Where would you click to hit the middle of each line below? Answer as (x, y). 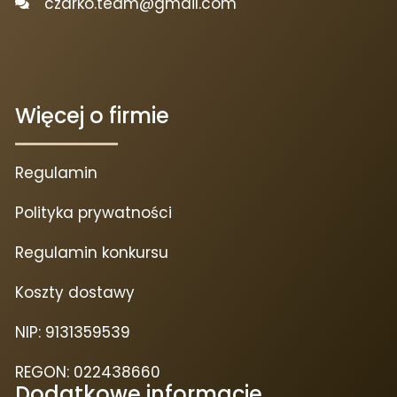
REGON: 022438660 (88, 372)
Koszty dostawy (75, 292)
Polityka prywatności (93, 212)
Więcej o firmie (92, 115)
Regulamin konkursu (92, 252)
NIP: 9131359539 (73, 332)
